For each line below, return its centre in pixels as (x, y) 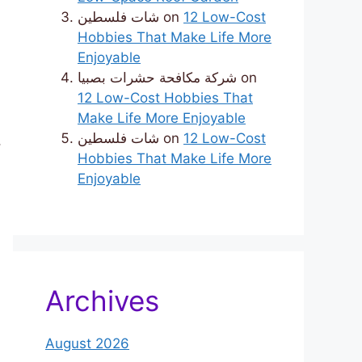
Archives (102, 301)
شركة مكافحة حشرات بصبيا (157, 78)
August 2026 (87, 344)
